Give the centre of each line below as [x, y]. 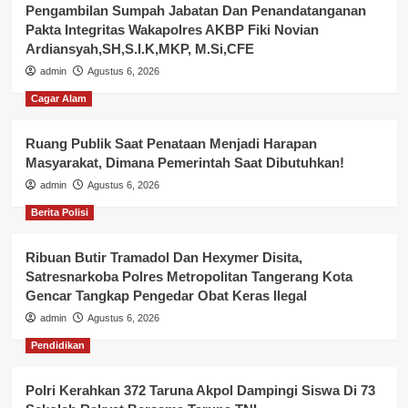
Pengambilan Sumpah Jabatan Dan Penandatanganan [195, 11]
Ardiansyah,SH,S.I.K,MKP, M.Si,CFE [139, 49]
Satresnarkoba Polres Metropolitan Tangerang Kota [189, 277]
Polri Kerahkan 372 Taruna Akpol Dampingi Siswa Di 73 [200, 391]
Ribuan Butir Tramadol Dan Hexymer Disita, [163, 258]
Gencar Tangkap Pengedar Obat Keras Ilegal [166, 296]
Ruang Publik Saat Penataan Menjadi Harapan [171, 144]
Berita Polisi [59, 213]
